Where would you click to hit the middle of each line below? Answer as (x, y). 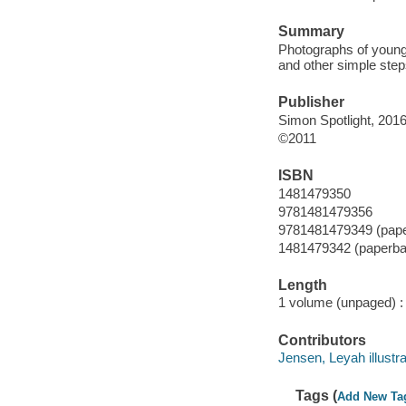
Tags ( (317, 395)
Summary (311, 32)
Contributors (322, 340)
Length (302, 285)
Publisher (311, 102)
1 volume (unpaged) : (340, 303)
